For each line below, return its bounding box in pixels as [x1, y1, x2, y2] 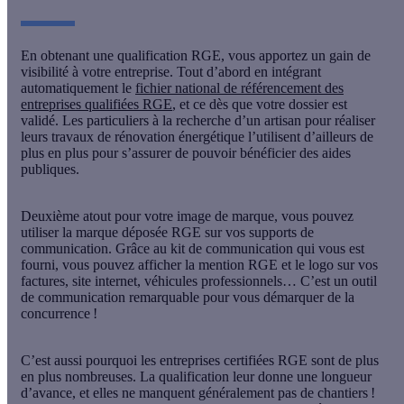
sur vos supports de [205, 224, 314, 240]
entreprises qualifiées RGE [21, 96, 172, 112]
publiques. [21, 161, 79, 177]
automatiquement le [21, 79, 135, 96]
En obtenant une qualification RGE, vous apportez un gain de [21, 47, 371, 63]
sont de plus [311, 352, 379, 368]
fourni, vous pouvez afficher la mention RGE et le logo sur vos [21, 256, 378, 272]
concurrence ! [21, 305, 97, 321]
